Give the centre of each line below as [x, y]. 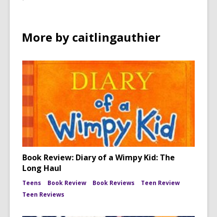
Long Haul [42, 168]
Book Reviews [114, 183]
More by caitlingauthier [91, 37]
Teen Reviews [43, 194]
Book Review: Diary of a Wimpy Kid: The [99, 157]
